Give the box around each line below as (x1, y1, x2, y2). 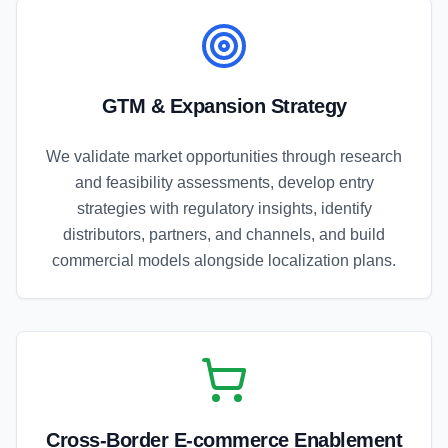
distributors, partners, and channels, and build (63, 226, 385, 244)
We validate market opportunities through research (46, 148, 402, 166)
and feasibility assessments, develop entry (74, 174, 374, 192)
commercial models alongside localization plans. (52, 252, 396, 270)
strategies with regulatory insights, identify (76, 200, 372, 218)
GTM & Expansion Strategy (101, 95, 347, 118)
